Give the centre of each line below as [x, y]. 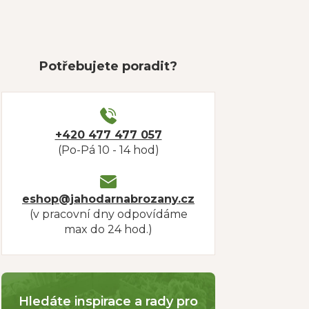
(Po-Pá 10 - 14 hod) [108, 150]
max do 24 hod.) [108, 229]
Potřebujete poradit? [108, 66]
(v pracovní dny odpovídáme [108, 214]
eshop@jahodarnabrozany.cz [108, 199]
